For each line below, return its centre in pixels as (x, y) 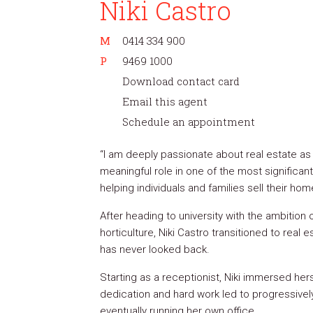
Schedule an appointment (189, 122)
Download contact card (181, 81)
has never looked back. (155, 249)
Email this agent (165, 101)
